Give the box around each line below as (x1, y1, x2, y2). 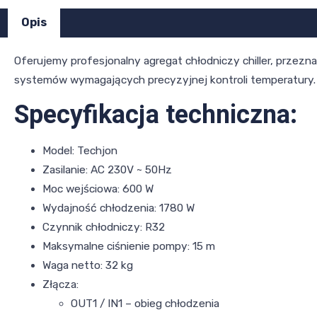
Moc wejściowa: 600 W (42, 183, 154, 196)
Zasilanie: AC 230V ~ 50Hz (42, 163, 172, 177)
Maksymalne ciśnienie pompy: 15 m (42, 240, 215, 253)
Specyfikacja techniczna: (14, 96, 297, 134)
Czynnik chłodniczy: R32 (42, 221, 165, 234)
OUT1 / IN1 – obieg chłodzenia (71, 297, 219, 311)
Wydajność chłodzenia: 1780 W (42, 202, 195, 215)
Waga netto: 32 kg (42, 259, 133, 272)
